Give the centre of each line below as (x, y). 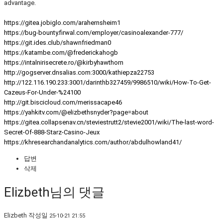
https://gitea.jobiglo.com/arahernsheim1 (62, 23)
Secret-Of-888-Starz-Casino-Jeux (52, 132)
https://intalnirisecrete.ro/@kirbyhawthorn (64, 63)
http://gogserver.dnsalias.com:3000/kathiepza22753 (79, 73)
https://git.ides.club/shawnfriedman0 (57, 43)
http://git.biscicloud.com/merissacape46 (63, 103)
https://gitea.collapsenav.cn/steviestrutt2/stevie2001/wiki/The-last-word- (109, 122)
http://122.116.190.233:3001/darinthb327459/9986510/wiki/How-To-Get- (108, 83)
